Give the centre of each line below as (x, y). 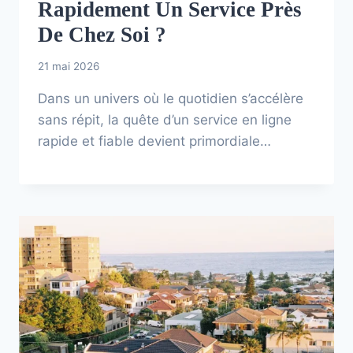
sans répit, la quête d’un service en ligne (165, 119)
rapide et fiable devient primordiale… (154, 141)
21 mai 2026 (69, 66)
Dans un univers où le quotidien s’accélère (171, 98)
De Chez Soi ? (102, 35)
